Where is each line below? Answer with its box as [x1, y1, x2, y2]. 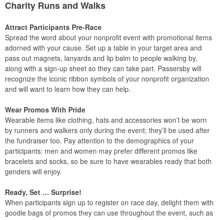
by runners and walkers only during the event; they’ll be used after [5, 125, 210, 135]
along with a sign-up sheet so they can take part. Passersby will [5, 63, 201, 73]
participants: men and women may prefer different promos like [5, 146, 197, 156]
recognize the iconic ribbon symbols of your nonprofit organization [5, 74, 209, 83]
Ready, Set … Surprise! [5, 187, 82, 197]
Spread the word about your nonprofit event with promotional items [5, 32, 212, 42]
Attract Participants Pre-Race [5, 22, 102, 32]
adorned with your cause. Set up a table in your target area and [5, 43, 202, 53]
